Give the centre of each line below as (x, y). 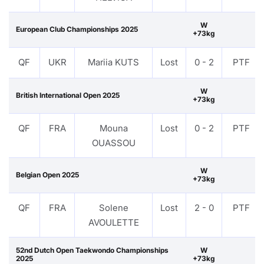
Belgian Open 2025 (47, 174)
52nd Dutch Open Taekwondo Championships (92, 250)
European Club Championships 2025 (77, 29)
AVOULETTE (113, 222)
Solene (113, 207)
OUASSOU (113, 143)
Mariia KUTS (113, 62)
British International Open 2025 (68, 95)
